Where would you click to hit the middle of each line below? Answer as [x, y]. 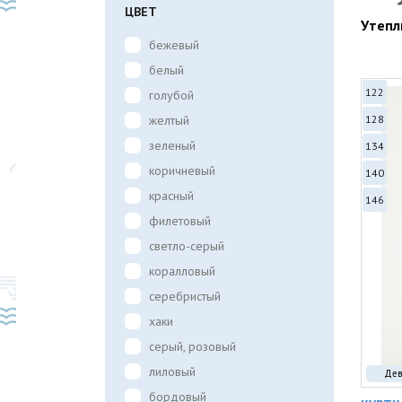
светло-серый [187, 246]
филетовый [180, 221]
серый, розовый [192, 346]
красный [171, 196]
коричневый [182, 170]
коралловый [182, 271]
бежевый [174, 45]
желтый [169, 120]
